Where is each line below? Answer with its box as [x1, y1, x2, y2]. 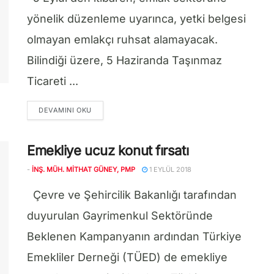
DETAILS [91, 105, 121, 114]
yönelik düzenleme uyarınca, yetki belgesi [27, 12, 246, 25]
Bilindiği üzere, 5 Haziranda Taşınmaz [27, 54, 222, 67]
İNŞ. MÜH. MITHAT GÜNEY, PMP [32, 165, 135, 174]
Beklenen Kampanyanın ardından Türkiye [27, 230, 242, 243]
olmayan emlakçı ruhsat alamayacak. [27, 33, 218, 46]
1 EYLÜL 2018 [147, 165, 191, 174]
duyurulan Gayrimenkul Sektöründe [27, 209, 213, 222]
